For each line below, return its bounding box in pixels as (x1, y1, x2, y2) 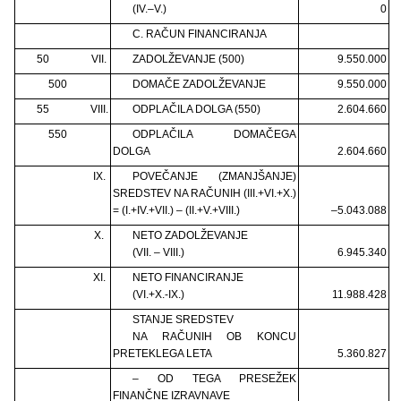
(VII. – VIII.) (132, 245, 184, 259)
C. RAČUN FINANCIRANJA (132, 27, 267, 40)
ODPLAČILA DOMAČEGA (132, 127, 296, 141)
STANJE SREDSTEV (132, 312, 236, 326)
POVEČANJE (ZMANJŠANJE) (132, 169, 296, 183)
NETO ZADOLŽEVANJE (132, 228, 251, 242)
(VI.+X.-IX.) (132, 287, 184, 301)
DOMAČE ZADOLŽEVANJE (132, 77, 266, 90)
